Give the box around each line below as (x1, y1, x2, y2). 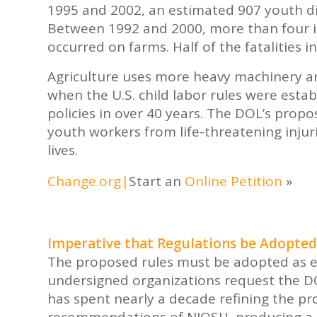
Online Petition (185, 172, 282, 191)
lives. (47, 141, 78, 160)
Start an (129, 172, 185, 191)
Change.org (47, 172, 121, 191)
